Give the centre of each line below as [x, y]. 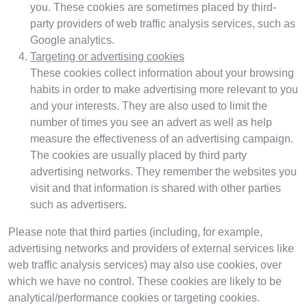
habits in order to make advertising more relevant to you [164, 89]
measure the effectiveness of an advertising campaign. [162, 138]
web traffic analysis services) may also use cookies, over [145, 265]
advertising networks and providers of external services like [151, 248]
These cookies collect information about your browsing [162, 73]
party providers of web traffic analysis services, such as [163, 23]
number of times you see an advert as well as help [151, 122]
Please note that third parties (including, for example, [135, 232]
